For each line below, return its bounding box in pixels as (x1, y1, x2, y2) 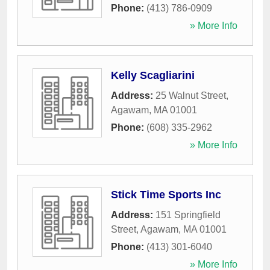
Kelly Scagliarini (111, 69, 195, 81)
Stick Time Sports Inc (111, 189, 221, 201)
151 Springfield (155, 210, 221, 220)
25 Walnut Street (155, 90, 226, 101)
